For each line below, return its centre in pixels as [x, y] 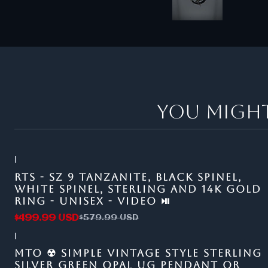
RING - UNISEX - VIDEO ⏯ [93, 201]
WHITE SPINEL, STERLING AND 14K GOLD [138, 189]
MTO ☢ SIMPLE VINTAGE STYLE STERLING [138, 253]
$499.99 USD [47, 218]
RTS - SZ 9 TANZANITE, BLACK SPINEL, [128, 177]
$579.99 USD [109, 218]
